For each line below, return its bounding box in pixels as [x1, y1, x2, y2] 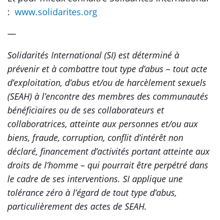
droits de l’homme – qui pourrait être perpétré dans [7, 159, 208, 171]
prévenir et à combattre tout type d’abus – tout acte [7, 63, 207, 75]
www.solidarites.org [15, 6, 97, 18]
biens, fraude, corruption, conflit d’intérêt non [7, 132, 183, 143]
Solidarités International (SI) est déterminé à [7, 49, 179, 61]
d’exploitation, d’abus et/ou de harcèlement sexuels [7, 77, 206, 88]
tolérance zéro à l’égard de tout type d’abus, [7, 187, 177, 198]
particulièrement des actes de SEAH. [7, 200, 147, 212]
